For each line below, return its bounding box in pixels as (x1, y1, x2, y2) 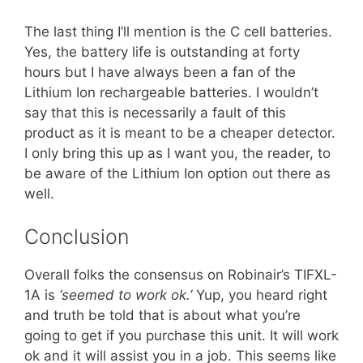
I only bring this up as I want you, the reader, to (24, 144, 331, 161)
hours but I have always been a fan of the (24, 63, 296, 80)
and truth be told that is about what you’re (24, 307, 301, 324)
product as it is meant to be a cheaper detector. (24, 124, 335, 141)
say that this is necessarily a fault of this (24, 104, 286, 121)
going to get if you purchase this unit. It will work (24, 327, 339, 344)
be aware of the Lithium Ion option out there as (24, 164, 331, 181)
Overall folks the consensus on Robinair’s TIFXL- (24, 267, 337, 284)
